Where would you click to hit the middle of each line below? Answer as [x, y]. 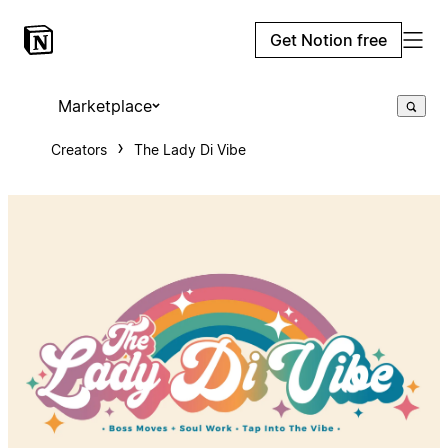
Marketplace [104, 106]
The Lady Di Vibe [189, 149]
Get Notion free [328, 40]
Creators [78, 149]
